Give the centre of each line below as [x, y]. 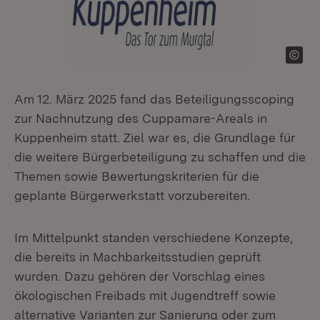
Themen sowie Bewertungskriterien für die [137, 176]
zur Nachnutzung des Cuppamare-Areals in [141, 118]
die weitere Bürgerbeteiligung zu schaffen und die [160, 157]
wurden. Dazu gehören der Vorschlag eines [140, 276]
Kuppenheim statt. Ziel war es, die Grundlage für [155, 137]
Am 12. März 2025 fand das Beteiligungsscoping [154, 99]
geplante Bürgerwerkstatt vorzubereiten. [132, 195]
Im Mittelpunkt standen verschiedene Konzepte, [154, 237]
